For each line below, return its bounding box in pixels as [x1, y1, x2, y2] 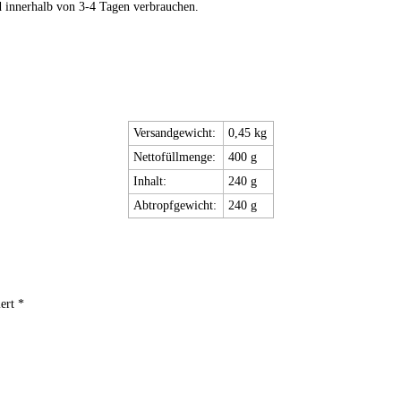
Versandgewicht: [133, 125, 217, 140]
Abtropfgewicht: [133, 198, 218, 212]
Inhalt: [133, 174, 167, 188]
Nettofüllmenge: [133, 149, 217, 164]
